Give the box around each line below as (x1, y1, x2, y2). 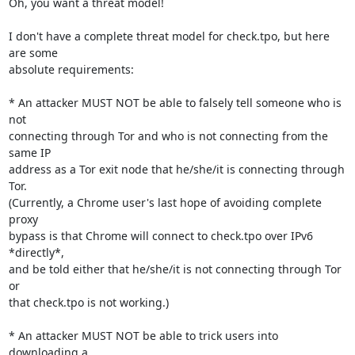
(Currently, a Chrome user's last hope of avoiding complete (8, 195, 322, 210)
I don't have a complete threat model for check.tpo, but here (8, 29, 330, 44)
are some (8, 45, 58, 60)
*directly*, (8, 245, 64, 260)
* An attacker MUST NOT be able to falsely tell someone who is (8, 95, 342, 110)
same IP (8, 145, 51, 160)
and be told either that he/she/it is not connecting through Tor (8, 261, 342, 277)
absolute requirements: (8, 62, 134, 77)
